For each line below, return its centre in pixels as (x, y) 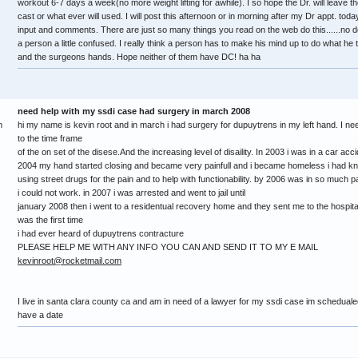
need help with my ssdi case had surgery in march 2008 (134, 111)
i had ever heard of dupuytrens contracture (101, 233)
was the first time (50, 220)
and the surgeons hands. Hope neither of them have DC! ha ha (139, 57)
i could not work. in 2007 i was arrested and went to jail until (131, 193)
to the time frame (50, 138)
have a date (40, 315)
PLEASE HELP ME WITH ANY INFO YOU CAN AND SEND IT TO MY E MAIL (168, 247)
